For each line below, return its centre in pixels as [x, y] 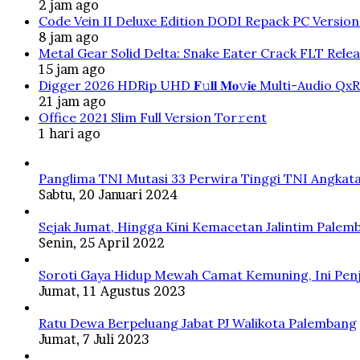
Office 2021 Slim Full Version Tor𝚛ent [153, 118]
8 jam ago [69, 37]
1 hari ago [70, 134]
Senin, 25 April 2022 [102, 243]
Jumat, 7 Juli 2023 [94, 340]
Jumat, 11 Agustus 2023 [112, 291]
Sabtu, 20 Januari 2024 [108, 195]
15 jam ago [72, 70]
